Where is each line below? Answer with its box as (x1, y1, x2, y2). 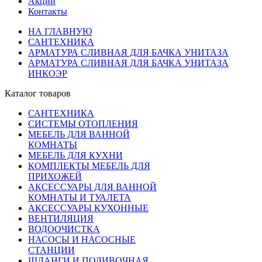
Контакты (28, 6, 67, 16)
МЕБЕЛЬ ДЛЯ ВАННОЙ (28, 129, 130, 139)
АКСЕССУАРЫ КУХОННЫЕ (28, 202, 149, 213)
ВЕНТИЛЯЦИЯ (28, 213, 94, 223)
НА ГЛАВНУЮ (28, 26, 92, 36)
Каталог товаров (5, 88, 71, 98)
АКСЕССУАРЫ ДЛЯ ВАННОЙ (28, 181, 157, 192)
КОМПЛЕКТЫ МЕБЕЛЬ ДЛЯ (28, 160, 150, 171)
